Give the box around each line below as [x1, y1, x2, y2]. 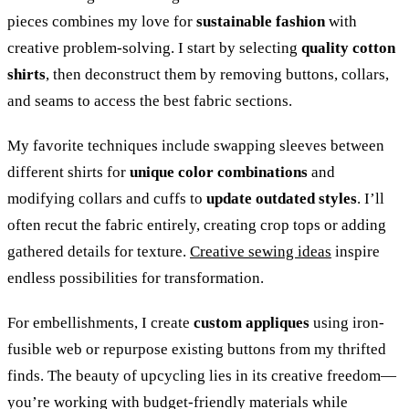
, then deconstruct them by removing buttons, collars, [46, 66, 389, 84]
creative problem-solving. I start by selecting [7, 39, 301, 58]
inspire [331, 243, 380, 261]
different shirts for [7, 163, 130, 182]
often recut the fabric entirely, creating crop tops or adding [7, 216, 386, 235]
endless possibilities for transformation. [7, 269, 264, 288]
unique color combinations [130, 163, 308, 182]
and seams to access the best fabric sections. [7, 92, 292, 110]
